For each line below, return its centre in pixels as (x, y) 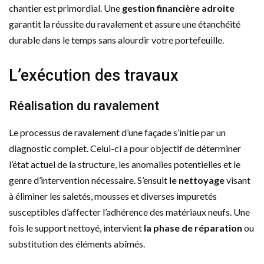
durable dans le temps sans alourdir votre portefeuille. (116, 39)
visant (237, 180)
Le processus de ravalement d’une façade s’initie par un (117, 132)
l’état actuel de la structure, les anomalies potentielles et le (125, 164)
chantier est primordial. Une (65, 8)
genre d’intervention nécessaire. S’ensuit (89, 180)
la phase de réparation (193, 227)
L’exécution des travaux (94, 75)
